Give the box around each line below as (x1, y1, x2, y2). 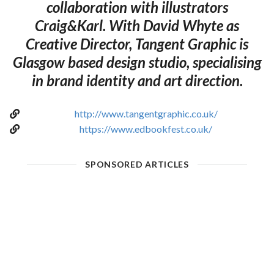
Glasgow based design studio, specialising (12, 53, 262, 71)
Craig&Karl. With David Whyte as (35, 16, 239, 34)
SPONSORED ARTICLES (85, 158, 189, 169)
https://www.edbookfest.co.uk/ (80, 122, 212, 135)
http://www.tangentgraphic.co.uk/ (74, 107, 218, 119)
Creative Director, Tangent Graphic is (26, 34, 248, 53)
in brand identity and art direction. (31, 71, 243, 89)
